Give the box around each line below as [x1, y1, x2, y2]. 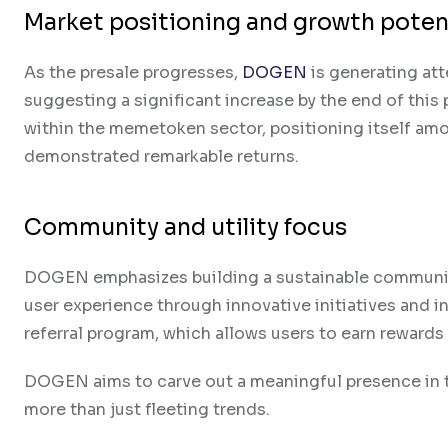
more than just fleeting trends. [24, 398, 270, 420]
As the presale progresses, [24, 61, 242, 83]
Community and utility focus [24, 212, 347, 242]
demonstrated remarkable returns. [24, 145, 299, 167]
